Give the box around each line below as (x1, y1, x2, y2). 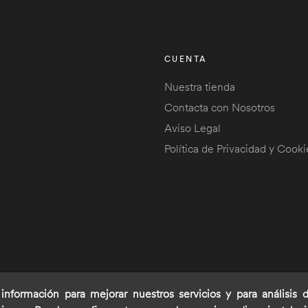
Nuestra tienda (164, 80, 235, 93)
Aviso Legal (164, 121, 221, 135)
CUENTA (164, 54, 208, 64)
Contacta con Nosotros (164, 100, 275, 114)
